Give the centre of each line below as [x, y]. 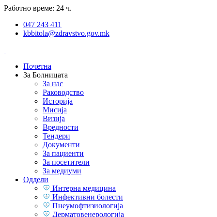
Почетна [37, 66]
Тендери [56, 136]
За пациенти [63, 153]
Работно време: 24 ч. [38, 8]
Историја [58, 101]
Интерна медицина [83, 188]
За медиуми [62, 171]
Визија [54, 118]
